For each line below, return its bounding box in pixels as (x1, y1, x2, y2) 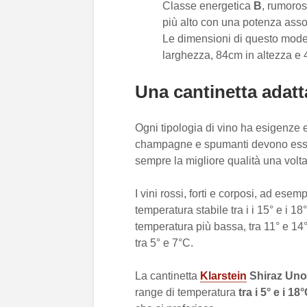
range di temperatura (135, 286, 238, 298)
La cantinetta (135, 270, 200, 282)
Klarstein (200, 270, 247, 282)
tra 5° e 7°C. (135, 237, 193, 249)
